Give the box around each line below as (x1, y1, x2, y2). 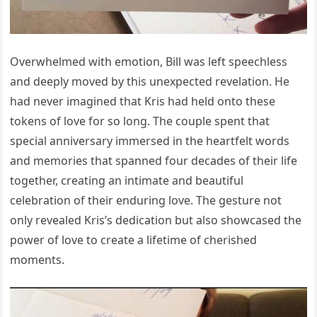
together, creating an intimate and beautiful (10, 173, 244, 189)
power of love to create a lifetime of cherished (10, 232, 258, 248)
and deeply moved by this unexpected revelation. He (10, 74, 290, 90)
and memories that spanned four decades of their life (10, 153, 298, 169)
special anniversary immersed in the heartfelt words (10, 133, 290, 149)
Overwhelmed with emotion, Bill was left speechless (10, 54, 288, 70)
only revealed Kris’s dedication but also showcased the (10, 212, 302, 229)
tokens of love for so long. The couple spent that (10, 113, 270, 129)
